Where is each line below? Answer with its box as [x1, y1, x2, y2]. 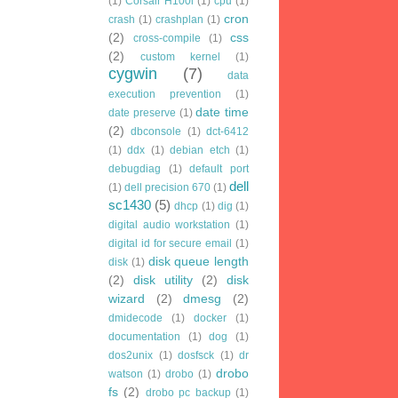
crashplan [155, 12, 203, 26]
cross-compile [133, 31, 201, 44]
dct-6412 [206, 124, 250, 138]
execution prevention [108, 87, 221, 100]
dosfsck [178, 348, 214, 362]
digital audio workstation [108, 218, 231, 231]
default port [189, 162, 250, 175]
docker [194, 311, 227, 324]
